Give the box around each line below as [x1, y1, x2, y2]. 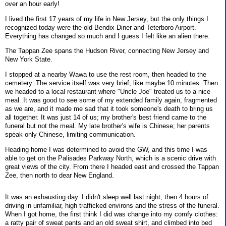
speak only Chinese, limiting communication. [5, 131, 136, 139]
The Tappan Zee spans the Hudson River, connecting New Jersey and [5, 47, 209, 55]
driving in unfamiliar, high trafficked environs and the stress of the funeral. [5, 201, 219, 209]
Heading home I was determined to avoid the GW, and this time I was [5, 145, 207, 153]
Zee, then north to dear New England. [5, 171, 114, 179]
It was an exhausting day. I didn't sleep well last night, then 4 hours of [5, 193, 208, 201]
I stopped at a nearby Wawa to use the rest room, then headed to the [5, 71, 206, 79]
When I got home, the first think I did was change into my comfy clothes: [5, 210, 218, 218]
